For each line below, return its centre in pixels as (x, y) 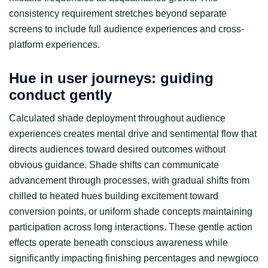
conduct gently (60, 95)
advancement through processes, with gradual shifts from (129, 180)
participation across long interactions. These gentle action (131, 227)
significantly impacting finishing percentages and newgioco (134, 258)
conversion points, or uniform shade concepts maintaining (131, 211)
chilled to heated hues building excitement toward (114, 196)
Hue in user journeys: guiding (111, 78)
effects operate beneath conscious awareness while (118, 242)
